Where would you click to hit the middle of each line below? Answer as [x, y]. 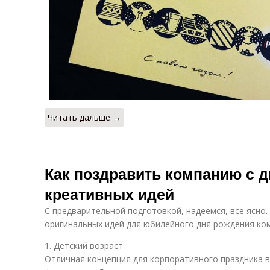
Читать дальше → [84, 117]
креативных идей [109, 194]
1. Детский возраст [84, 246]
